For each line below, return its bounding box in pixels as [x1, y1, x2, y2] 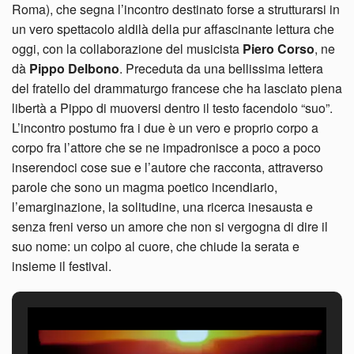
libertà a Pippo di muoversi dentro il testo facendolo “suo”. [12, 98, 333, 117]
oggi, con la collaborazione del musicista [12, 39, 243, 58]
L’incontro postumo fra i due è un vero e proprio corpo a [12, 118, 318, 137]
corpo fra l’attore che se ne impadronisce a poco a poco [12, 137, 321, 156]
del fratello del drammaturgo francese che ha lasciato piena [12, 78, 342, 97]
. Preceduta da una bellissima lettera [119, 58, 323, 77]
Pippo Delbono [29, 58, 119, 77]
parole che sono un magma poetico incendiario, [12, 177, 277, 196]
